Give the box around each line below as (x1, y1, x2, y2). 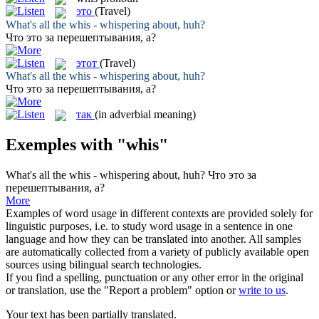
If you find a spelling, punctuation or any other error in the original (6, 271, 303, 283)
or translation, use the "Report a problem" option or (6, 283, 239, 296)
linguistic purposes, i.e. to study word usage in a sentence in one (6, 219, 293, 232)
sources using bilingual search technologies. (6, 258, 202, 271)
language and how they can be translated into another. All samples (6, 232, 301, 245)
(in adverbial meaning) (95, 108, 196, 120)
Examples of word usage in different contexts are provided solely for (6, 206, 313, 219)
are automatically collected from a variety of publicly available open (6, 245, 309, 258)
